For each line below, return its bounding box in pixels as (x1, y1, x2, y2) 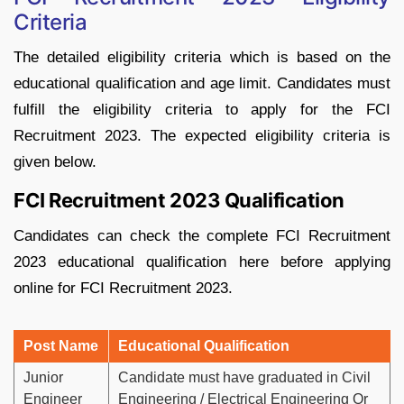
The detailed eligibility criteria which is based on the (14, 49, 390, 67)
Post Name (23, 338, 98, 354)
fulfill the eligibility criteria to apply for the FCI (14, 101, 390, 119)
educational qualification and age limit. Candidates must (14, 75, 390, 93)
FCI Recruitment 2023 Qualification (14, 188, 345, 213)
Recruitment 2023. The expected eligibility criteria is (14, 127, 390, 145)
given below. (14, 153, 96, 171)
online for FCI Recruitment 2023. (14, 280, 233, 298)
